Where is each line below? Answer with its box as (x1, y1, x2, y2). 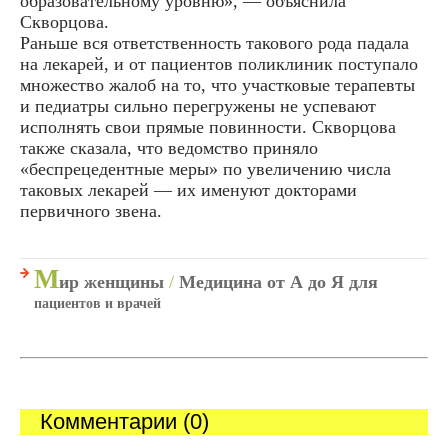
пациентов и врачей (34, 294, 161, 311)
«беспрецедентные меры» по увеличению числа (20, 158, 391, 179)
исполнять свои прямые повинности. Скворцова (20, 116, 396, 137)
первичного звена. (20, 200, 162, 221)
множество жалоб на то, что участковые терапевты (20, 74, 415, 95)
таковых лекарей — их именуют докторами (20, 179, 357, 200)
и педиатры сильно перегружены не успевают (20, 95, 376, 116)
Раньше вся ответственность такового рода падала (20, 32, 409, 53)
